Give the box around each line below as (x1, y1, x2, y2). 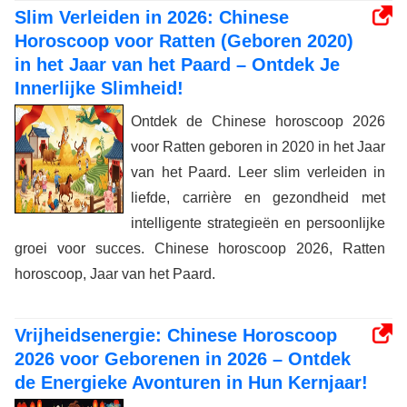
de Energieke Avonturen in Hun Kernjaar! (15, 372, 368, 393)
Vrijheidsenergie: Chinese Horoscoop (15, 325, 337, 346)
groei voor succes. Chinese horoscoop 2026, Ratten (15, 241, 385, 257)
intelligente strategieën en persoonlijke (131, 215, 385, 232)
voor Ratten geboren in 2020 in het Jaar (131, 139, 385, 155)
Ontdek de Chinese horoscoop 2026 (131, 114, 385, 130)
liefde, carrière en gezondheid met (131, 190, 385, 206)
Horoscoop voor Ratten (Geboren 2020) (15, 31, 353, 52)
